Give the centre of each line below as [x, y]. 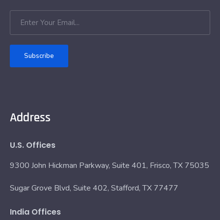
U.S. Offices [33, 145]
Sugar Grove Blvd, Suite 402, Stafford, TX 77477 [94, 188]
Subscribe [39, 56]
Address [30, 118]
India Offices [35, 212]
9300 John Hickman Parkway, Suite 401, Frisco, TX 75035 [110, 165]
